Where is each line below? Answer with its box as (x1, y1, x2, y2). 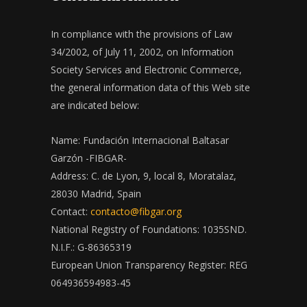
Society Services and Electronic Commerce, (51, 63, 242, 77)
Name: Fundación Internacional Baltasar (51, 134, 229, 147)
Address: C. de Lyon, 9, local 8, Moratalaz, (51, 169, 236, 183)
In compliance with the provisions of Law (51, 27, 232, 41)
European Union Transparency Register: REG (51, 258, 247, 272)
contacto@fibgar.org (90, 205, 182, 219)
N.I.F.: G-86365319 (51, 241, 132, 254)
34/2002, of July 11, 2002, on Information (51, 45, 234, 59)
